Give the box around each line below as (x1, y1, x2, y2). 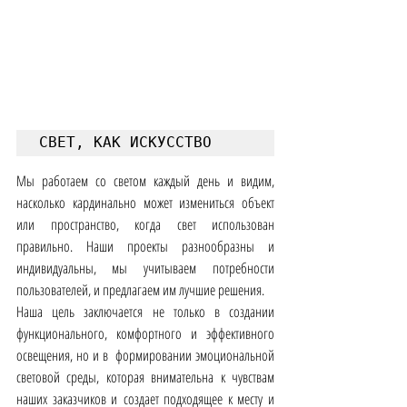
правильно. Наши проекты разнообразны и (16, 236, 274, 257)
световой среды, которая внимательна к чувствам (16, 367, 274, 388)
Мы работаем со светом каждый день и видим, (16, 171, 274, 192)
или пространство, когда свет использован (16, 214, 274, 235)
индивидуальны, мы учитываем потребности (16, 258, 274, 279)
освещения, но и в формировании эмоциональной (16, 345, 274, 366)
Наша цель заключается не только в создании (16, 302, 274, 323)
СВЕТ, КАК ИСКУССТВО (39, 134, 212, 152)
